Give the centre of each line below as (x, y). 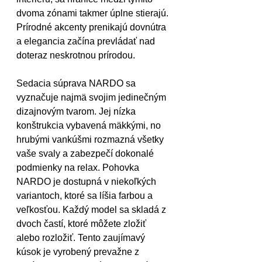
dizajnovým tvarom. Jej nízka (77, 111)
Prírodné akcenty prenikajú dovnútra (92, 27)
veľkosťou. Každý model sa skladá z (92, 209)
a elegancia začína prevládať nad (87, 41)
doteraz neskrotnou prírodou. (76, 55)
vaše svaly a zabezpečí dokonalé (86, 153)
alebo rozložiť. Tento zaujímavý (82, 237)
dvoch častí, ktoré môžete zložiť (82, 223)
